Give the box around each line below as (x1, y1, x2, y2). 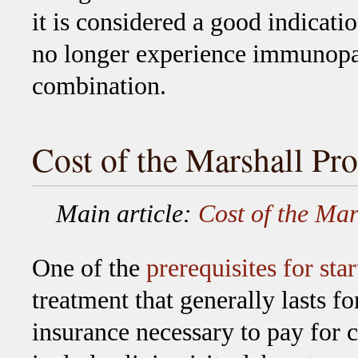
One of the (32, 254, 146, 283)
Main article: (56, 200, 198, 229)
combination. (32, 71, 166, 100)
